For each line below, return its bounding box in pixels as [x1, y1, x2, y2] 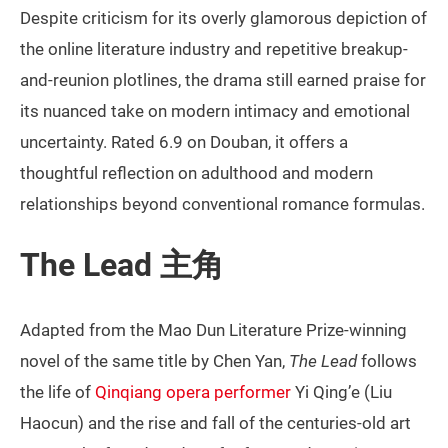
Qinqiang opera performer [95, 382, 291, 403]
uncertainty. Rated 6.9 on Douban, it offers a [20, 132, 348, 153]
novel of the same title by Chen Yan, [20, 351, 289, 372]
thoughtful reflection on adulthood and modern [20, 163, 373, 184]
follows [357, 351, 417, 372]
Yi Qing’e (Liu [291, 382, 392, 403]
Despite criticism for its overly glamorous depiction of [20, 8, 427, 29]
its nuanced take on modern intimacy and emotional [20, 101, 410, 122]
